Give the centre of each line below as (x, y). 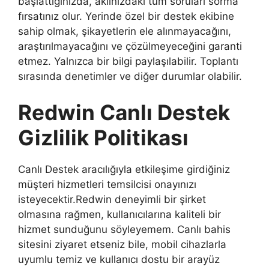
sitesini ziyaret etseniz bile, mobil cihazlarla (122, 244)
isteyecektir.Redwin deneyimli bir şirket (112, 199)
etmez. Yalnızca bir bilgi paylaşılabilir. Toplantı (128, 62)
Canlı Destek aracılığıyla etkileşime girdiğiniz (124, 169)
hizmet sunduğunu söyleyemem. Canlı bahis (124, 229)
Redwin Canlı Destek (124, 112)
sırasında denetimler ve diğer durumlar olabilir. (130, 77)
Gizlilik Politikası (103, 137)
